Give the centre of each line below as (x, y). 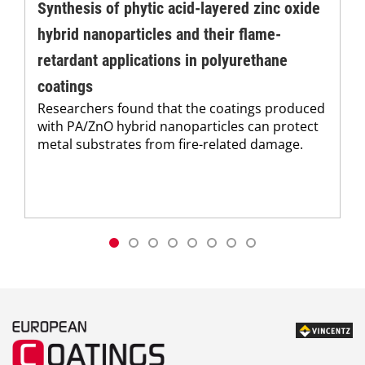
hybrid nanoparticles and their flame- (159, 35)
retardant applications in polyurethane (163, 61)
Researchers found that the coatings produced (181, 109)
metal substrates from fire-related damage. (170, 145)
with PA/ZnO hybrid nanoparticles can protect (178, 127)
